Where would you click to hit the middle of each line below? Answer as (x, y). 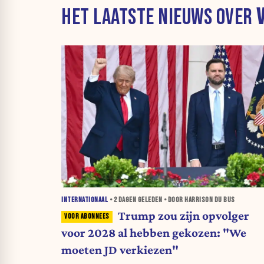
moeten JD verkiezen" (120, 250)
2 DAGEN (125, 200)
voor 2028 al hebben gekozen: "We (154, 232)
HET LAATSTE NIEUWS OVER (159, 18)
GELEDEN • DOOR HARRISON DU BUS (186, 200)
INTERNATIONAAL (85, 200)
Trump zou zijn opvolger (183, 215)
